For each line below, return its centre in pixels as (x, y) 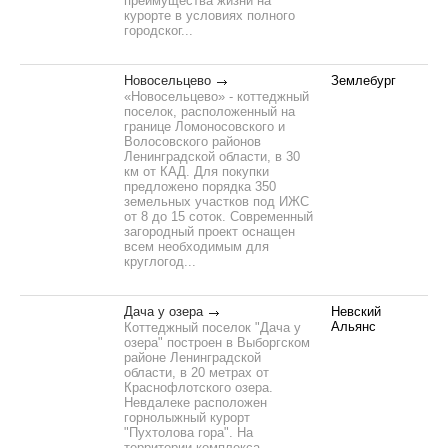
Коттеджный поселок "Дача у (212, 327)
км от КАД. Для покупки (196, 171)
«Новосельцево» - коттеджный (216, 96)
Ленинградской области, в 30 (212, 156)
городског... (158, 30)
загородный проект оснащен (209, 231)
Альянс (353, 326)
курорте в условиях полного (209, 15)
